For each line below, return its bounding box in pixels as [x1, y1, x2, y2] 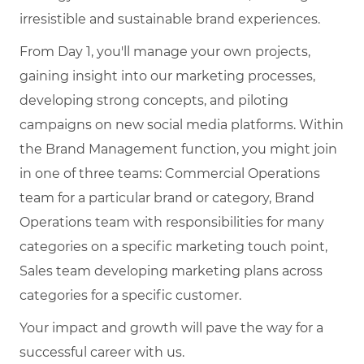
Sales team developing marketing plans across [19, 262, 323, 279]
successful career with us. [19, 344, 184, 360]
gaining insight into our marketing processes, [19, 67, 315, 84]
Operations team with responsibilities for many [19, 214, 324, 230]
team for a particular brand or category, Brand [19, 189, 314, 206]
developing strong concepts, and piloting [19, 92, 288, 108]
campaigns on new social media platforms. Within [19, 116, 344, 132]
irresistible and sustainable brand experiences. [19, 11, 320, 27]
